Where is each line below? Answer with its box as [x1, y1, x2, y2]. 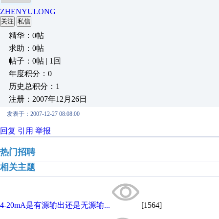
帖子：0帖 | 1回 [9, 57, 61, 65]
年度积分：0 [9, 69, 52, 78]
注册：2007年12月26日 [9, 95, 87, 103]
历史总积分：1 [9, 82, 60, 90]
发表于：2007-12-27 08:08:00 [7, 110, 80, 117]
